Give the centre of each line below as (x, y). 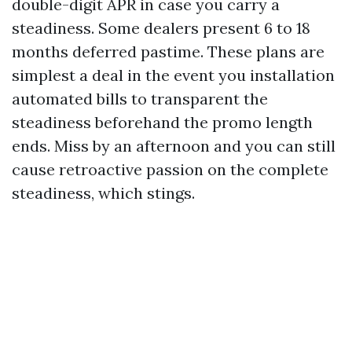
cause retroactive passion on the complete (170, 169)
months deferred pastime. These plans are (168, 51)
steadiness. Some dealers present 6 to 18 (161, 27)
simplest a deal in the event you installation (173, 75)
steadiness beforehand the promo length (162, 122)
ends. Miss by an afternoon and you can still (174, 145)
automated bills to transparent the (140, 98)
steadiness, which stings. (103, 192)
